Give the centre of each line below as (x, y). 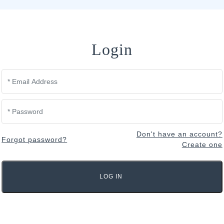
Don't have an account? (179, 134)
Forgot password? (34, 139)
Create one (202, 145)
